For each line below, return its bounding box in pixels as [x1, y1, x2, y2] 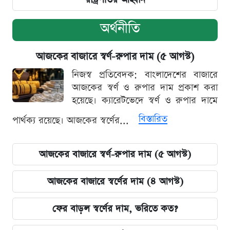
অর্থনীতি [100, 18, 140, 38]
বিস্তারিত [139, 112, 167, 125]
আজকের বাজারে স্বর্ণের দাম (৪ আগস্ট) [47, 175, 183, 188]
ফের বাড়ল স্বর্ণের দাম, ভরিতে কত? [52, 202, 178, 215]
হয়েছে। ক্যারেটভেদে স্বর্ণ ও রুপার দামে [72, 93, 218, 107]
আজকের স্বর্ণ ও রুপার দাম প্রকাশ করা [72, 81, 218, 94]
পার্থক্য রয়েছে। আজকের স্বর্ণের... [12, 113, 132, 127]
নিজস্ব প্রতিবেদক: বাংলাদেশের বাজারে [72, 68, 218, 81]
